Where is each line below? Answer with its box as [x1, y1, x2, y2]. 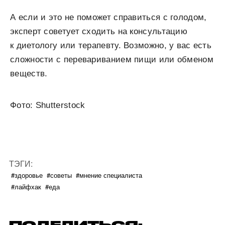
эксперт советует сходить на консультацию [10, 27, 187, 37]
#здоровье [11, 170, 43, 180]
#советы [47, 170, 72, 180]
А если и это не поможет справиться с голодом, [10, 13, 207, 23]
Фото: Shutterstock [10, 100, 85, 110]
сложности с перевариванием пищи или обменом [10, 55, 213, 65]
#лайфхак [11, 182, 41, 192]
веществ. [10, 69, 48, 79]
